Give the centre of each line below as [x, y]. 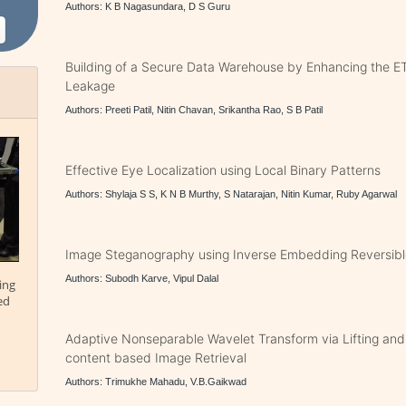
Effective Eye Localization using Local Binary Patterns [223, 170]
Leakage [91, 86]
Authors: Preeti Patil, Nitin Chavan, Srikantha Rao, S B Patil [194, 110]
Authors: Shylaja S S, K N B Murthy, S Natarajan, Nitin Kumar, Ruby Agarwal [232, 194]
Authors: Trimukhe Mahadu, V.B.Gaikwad [156, 382]
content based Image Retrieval [156, 358]
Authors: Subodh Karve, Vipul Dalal [142, 278]
